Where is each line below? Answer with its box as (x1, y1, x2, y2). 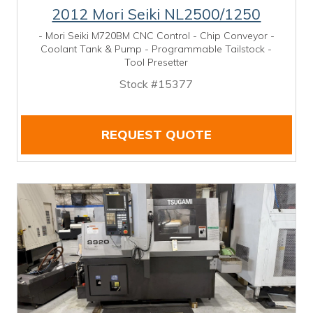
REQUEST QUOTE (101, 126, 212, 143)
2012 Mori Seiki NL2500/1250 (52, 3, 261, 23)
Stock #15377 (119, 76, 194, 91)
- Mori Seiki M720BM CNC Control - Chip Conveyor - (38, 29, 275, 42)
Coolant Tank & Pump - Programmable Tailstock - (41, 42, 272, 55)
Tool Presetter (124, 55, 189, 68)
